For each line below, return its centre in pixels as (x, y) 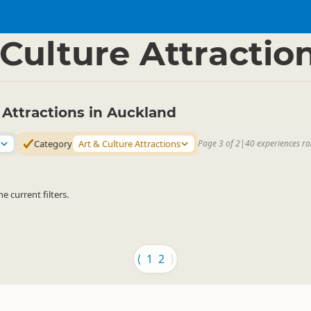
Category (53, 144)
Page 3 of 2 (219, 143)
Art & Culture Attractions (129, 144)
